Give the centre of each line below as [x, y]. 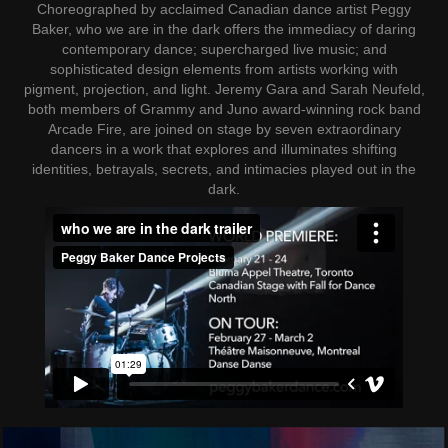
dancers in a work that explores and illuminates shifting [224, 148]
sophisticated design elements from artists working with [224, 68]
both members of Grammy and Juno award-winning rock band [224, 108]
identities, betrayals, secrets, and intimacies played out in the [224, 168]
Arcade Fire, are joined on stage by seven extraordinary [224, 128]
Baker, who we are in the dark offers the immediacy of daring [224, 28]
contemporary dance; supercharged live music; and [224, 48]
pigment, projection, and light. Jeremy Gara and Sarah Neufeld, [224, 88]
